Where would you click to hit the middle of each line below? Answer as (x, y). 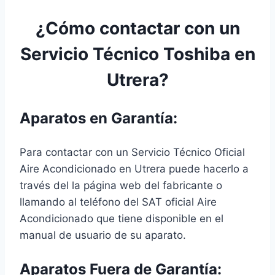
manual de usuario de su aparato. (103, 235)
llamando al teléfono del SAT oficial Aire (118, 202)
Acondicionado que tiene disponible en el (122, 219)
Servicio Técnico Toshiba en (137, 54)
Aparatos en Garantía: (99, 118)
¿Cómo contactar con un (137, 29)
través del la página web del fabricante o (121, 186)
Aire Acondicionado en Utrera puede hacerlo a (134, 169)
